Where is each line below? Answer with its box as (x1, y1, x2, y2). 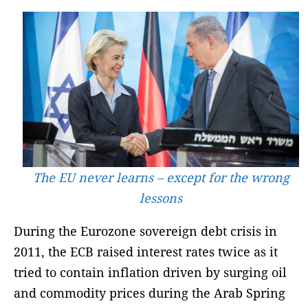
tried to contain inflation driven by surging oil (14, 263, 287, 280)
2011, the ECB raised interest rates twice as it (14, 243, 278, 260)
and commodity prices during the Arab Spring (14, 284, 285, 301)
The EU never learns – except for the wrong (32, 168, 289, 186)
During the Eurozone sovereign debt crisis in (14, 222, 277, 239)
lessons (140, 189, 182, 206)
